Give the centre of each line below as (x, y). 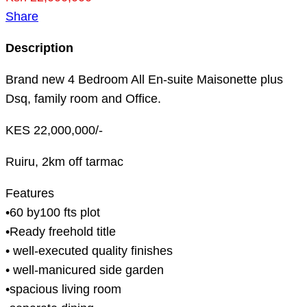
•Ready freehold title (61, 232)
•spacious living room (63, 289)
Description (39, 48)
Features (30, 193)
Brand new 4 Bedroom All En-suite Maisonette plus (144, 79)
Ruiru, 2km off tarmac (64, 162)
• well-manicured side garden (85, 270)
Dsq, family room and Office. (83, 99)
